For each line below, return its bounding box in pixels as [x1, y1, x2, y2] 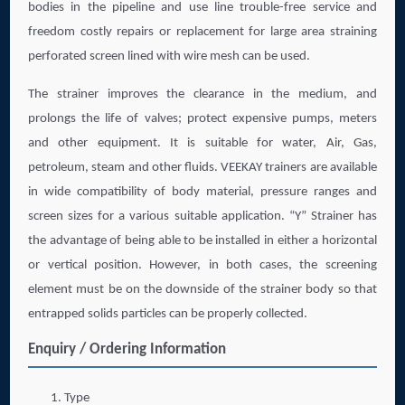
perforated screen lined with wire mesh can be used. [28, 49, 311, 63]
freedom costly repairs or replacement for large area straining [28, 24, 377, 39]
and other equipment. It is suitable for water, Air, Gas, [28, 136, 377, 150]
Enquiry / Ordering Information [28, 341, 227, 357]
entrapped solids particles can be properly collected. [28, 306, 308, 321]
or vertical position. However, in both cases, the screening [28, 258, 377, 272]
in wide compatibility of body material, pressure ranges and [28, 184, 377, 199]
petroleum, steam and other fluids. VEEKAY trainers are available [28, 160, 377, 174]
